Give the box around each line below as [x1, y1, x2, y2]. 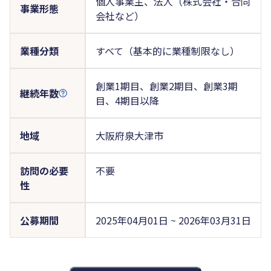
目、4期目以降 [95, 93, 159, 108]
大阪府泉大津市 [95, 128, 163, 143]
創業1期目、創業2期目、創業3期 [95, 78, 238, 93]
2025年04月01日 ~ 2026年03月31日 [95, 212, 251, 227]
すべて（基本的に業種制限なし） [95, 43, 240, 58]
